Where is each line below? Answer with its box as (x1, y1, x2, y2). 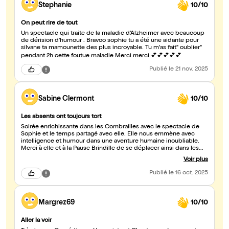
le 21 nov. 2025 (169, 66, 208, 73)
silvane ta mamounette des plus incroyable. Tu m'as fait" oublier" (21, 45, 42, 52)
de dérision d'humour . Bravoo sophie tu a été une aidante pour (21, 38, 199, 44)
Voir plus (184, 157, 208, 164)
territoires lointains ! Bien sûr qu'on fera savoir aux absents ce (21, 153, 192, 159)
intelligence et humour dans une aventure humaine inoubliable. (21, 139, 199, 145)
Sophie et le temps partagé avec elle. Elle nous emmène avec (21, 131, 195, 138)
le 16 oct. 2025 (169, 170, 208, 177)
